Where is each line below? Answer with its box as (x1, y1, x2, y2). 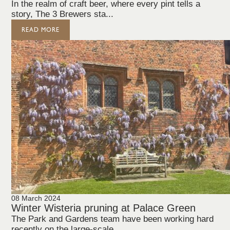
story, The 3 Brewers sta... (11, 9, 114, 19)
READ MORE (22, 26, 60, 33)
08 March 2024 (11, 194, 61, 202)
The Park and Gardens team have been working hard (11, 214, 214, 224)
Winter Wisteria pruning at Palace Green (11, 202, 196, 214)
